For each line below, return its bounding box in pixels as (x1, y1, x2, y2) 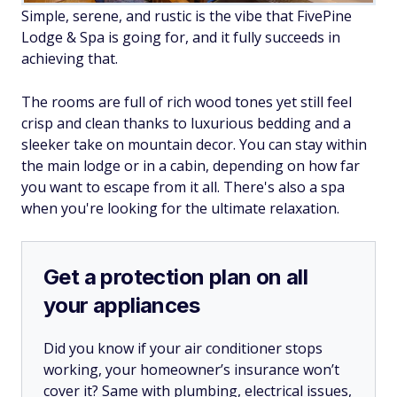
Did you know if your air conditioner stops (43, 338, 323, 358)
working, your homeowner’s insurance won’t (43, 359, 339, 379)
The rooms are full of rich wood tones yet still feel (21, 91, 352, 112)
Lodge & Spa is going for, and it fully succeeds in (21, 27, 340, 47)
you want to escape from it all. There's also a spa (21, 176, 345, 197)
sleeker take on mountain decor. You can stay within (21, 134, 367, 154)
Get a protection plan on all (43, 263, 308, 290)
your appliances (43, 292, 199, 318)
